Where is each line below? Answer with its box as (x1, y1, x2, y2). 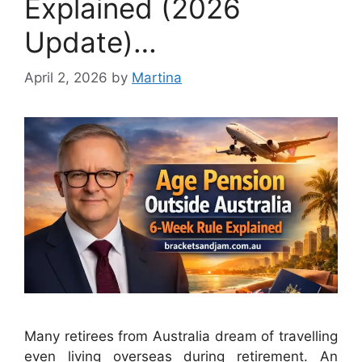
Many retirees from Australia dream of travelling (24, 328, 338, 345)
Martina (132, 69, 182, 86)
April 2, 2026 (24, 69, 107, 86)
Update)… (24, 24, 157, 59)
